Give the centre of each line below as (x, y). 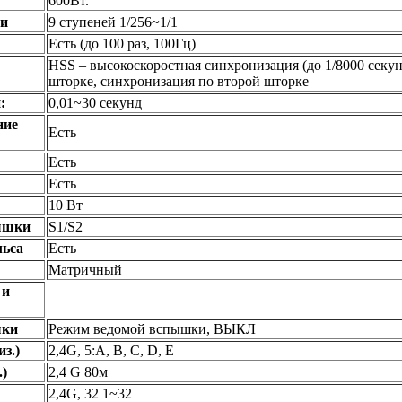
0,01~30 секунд (95, 103)
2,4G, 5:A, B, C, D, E (111, 351)
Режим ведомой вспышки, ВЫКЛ (152, 329)
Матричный (85, 270)
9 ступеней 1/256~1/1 (113, 22)
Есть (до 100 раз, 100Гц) (122, 44)
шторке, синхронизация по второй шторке (179, 82)
